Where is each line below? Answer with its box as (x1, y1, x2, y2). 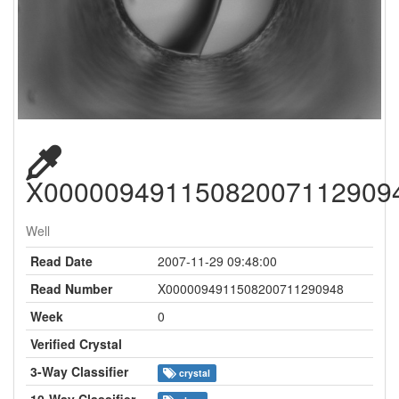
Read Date (30, 251, 93, 270)
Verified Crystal (30, 334, 122, 353)
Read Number (30, 279, 112, 297)
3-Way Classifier (30, 362, 128, 380)
